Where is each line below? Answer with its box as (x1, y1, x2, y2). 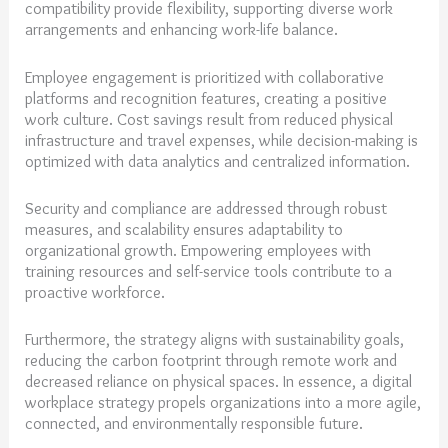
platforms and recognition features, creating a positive (25, 87, 388, 108)
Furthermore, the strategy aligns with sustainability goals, (25, 329, 405, 350)
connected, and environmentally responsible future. (25, 413, 368, 434)
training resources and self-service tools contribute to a (25, 260, 393, 281)
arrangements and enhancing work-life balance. (25, 19, 343, 40)
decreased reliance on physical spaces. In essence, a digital (25, 371, 413, 392)
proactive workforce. (25, 281, 170, 302)
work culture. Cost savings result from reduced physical (25, 108, 394, 129)
